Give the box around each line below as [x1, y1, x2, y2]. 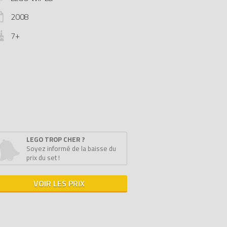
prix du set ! [26, 153, 60, 163]
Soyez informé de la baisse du [26, 143, 116, 154]
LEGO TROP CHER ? [26, 134, 85, 144]
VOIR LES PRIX [33, 177, 85, 190]
